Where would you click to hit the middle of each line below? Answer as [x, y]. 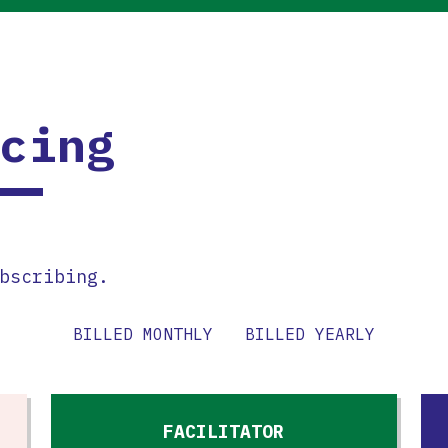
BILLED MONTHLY [143, 334]
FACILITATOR [224, 431]
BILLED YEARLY [310, 334]
